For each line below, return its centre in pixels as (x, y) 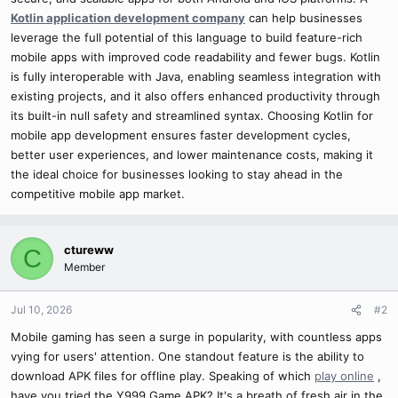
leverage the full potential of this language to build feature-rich (187, 37)
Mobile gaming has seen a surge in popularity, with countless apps (196, 337)
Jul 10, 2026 (41, 310)
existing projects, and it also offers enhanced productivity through (195, 96)
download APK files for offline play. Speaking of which (163, 376)
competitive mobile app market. (98, 194)
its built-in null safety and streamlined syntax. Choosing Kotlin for (192, 115)
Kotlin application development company (128, 18)
